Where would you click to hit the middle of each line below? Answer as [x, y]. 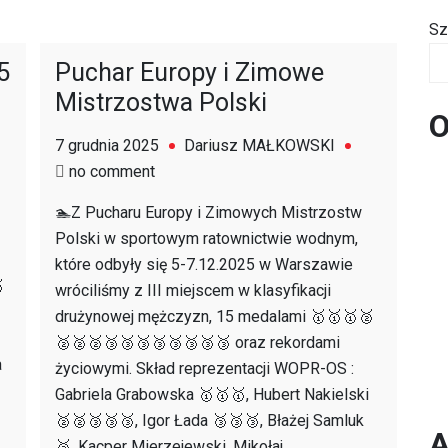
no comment [112, 171]
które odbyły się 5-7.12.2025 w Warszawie [204, 264]
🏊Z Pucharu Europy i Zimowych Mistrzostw [208, 212]
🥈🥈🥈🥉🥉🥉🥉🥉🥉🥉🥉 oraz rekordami [197, 342]
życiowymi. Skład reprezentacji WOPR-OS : [204, 368]
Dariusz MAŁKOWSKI [259, 145]
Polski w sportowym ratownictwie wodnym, [206, 238]
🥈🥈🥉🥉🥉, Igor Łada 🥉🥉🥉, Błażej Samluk [209, 420]
